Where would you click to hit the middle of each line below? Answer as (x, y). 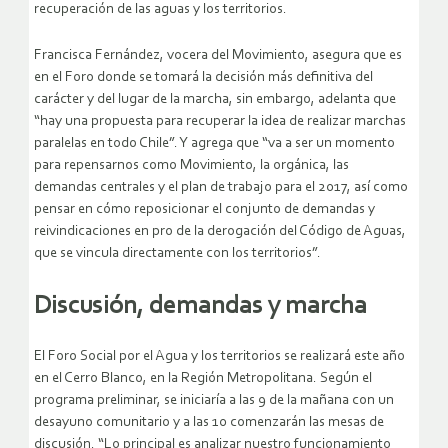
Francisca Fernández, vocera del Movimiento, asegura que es (218, 56)
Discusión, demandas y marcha (200, 307)
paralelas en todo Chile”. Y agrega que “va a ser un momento (214, 144)
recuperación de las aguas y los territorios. (160, 10)
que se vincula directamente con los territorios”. (177, 254)
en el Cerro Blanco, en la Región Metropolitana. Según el (203, 378)
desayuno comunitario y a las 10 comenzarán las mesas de (209, 422)
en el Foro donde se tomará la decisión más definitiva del (203, 78)
